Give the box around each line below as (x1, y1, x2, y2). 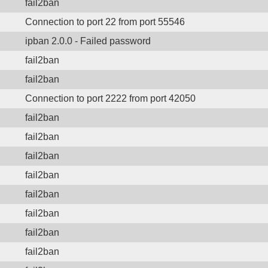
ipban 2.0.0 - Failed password (25, 36, 151, 46)
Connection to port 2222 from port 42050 (25, 93, 196, 103)
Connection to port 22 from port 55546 (25, 17, 185, 27)
